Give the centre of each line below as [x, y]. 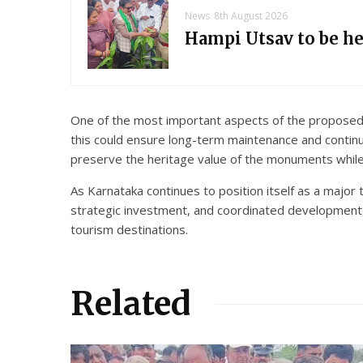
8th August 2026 [251, 16]
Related [130, 304]
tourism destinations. [129, 230]
